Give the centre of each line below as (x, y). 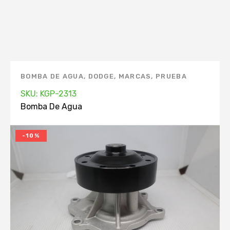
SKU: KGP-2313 (49, 94)
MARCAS (135, 76)
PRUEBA (171, 76)
